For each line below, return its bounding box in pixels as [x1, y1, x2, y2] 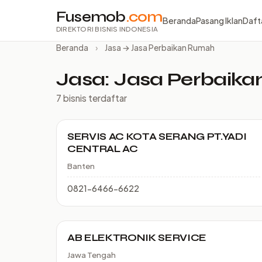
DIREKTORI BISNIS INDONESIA [56, 25, 158, 33]
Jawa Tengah [67, 250, 116, 260]
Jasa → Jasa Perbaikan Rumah [105, 43, 215, 53]
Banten [67, 161, 95, 171]
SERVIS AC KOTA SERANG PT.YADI [67, 130, 247, 143]
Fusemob [56, 8, 126, 26]
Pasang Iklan [195, 15, 243, 26]
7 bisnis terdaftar [56, 92, 127, 104]
